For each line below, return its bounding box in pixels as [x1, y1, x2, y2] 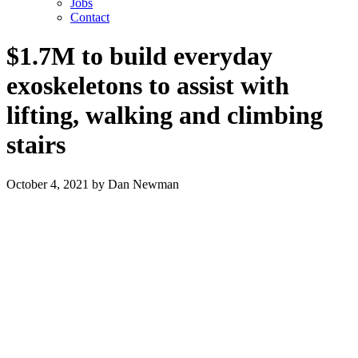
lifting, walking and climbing [6, 101, 323, 130]
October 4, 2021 [6, 177, 89, 191]
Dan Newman [108, 177, 179, 191]
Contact [70, 10, 109, 24]
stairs [6, 130, 66, 160]
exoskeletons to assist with [6, 71, 289, 101]
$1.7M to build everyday [6, 42, 272, 71]
